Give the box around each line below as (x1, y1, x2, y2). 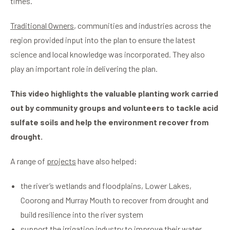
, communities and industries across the (74, 20, 211, 30)
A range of (10, 156, 47, 166)
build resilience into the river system (21, 209, 143, 219)
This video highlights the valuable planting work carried (10, 88, 218, 98)
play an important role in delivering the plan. (10, 63, 158, 73)
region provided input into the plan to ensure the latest (10, 34, 196, 45)
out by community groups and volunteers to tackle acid (10, 102, 218, 112)
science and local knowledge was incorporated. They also (10, 49, 205, 59)
